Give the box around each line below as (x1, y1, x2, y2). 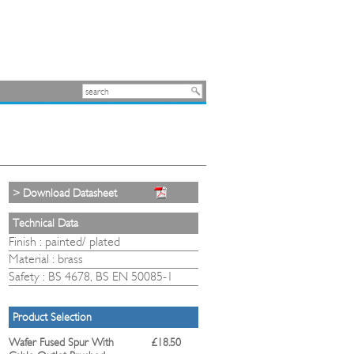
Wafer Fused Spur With (9, 336, 114, 349)
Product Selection (13, 311, 92, 324)
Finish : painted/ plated (9, 234, 120, 249)
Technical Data (13, 217, 78, 230)
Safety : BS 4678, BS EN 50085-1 (9, 269, 173, 284)
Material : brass (9, 251, 83, 266)
